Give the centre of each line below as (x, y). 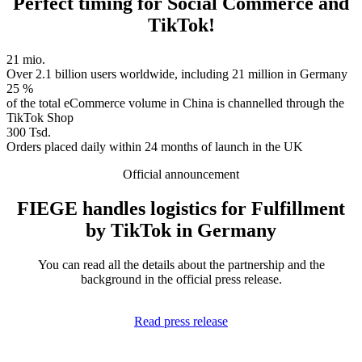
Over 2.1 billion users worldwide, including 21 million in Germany (177, 74)
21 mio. (26, 60)
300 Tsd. (29, 133)
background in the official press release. (181, 280)
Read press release (181, 322)
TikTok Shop (40, 118)
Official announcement (181, 175)
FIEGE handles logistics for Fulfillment (181, 209)
